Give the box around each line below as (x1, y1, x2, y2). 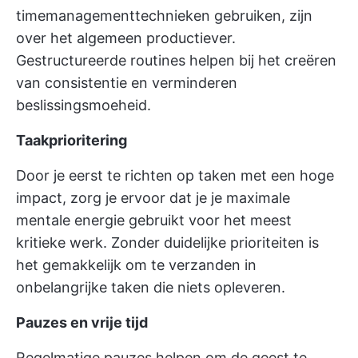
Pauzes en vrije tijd (16, 314, 148, 331)
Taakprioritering (16, 132, 127, 149)
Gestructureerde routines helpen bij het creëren (16, 52, 336, 69)
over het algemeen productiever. (16, 30, 236, 46)
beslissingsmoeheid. (16, 97, 151, 113)
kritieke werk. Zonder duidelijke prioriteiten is (16, 234, 319, 251)
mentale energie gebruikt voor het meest (16, 212, 292, 229)
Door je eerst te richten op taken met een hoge (16, 167, 334, 184)
